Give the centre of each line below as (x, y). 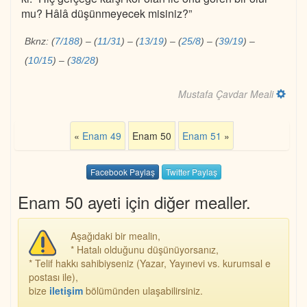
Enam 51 (202, 136)
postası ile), (53, 277)
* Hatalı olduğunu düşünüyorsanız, (145, 250)
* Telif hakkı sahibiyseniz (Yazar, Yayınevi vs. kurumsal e (150, 263)
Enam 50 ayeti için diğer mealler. (134, 202)
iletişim (66, 291)
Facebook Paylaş (122, 172)
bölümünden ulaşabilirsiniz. (147, 291)
